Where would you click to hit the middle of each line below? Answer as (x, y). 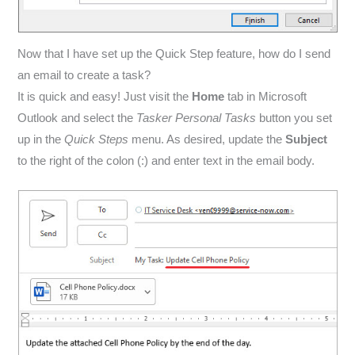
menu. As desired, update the (207, 140)
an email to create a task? (84, 76)
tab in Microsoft (266, 97)
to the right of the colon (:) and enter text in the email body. (166, 161)
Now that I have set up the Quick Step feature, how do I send (174, 54)
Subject (307, 140)
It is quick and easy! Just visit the (105, 97)
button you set (294, 118)
